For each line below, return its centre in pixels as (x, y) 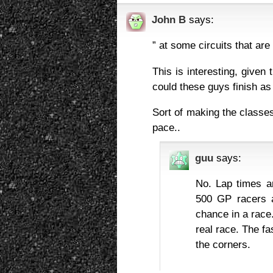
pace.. (166, 127)
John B (169, 20)
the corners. (223, 245)
